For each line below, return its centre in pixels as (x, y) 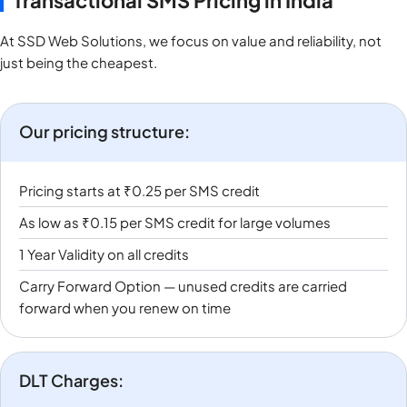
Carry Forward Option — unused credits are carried (183, 286)
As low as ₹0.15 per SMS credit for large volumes (175, 223)
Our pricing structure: (104, 132)
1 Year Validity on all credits (104, 254)
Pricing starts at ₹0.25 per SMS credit (139, 191)
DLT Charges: (71, 381)
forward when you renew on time (125, 308)
